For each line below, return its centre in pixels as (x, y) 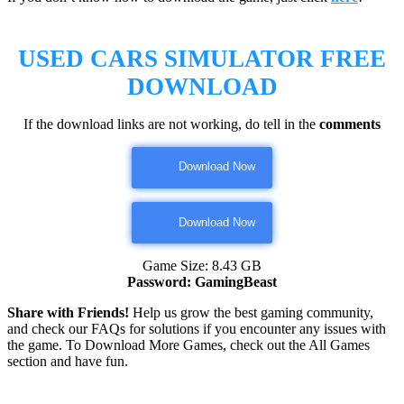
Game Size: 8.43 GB (202, 266)
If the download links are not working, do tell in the (171, 124)
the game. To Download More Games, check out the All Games (188, 345)
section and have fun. (68, 362)
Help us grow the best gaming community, (251, 313)
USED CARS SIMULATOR (166, 58)
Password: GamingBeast (202, 282)
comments (350, 124)
